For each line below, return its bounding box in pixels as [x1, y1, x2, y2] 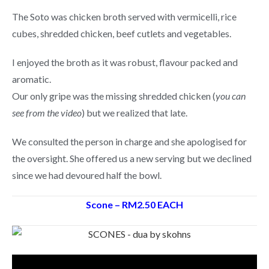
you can [216, 90, 246, 101]
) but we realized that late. [82, 107, 187, 118]
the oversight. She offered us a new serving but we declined [12, 153, 252, 164]
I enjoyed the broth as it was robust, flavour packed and [12, 56, 238, 68]
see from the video [12, 107, 82, 118]
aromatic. [12, 73, 51, 85]
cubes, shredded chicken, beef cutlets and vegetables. [12, 28, 231, 39]
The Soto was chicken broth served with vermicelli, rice [12, 11, 237, 22]
